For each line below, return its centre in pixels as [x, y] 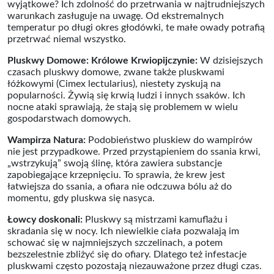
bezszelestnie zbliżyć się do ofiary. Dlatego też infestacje [127, 254]
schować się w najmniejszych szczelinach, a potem [115, 243]
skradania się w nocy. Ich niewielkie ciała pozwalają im [123, 231]
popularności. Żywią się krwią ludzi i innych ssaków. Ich [126, 95]
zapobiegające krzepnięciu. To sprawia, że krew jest [116, 175]
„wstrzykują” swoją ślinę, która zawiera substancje [115, 163]
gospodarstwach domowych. [69, 119]
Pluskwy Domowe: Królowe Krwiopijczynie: [102, 61]
